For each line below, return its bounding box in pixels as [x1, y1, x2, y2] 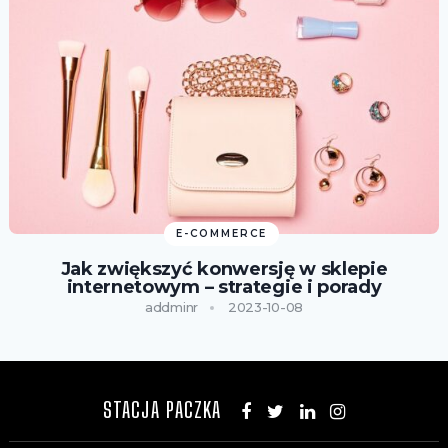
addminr [145, 299, 198, 316]
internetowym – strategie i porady [66, 276, 382, 299]
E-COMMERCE [175, 227, 267, 241]
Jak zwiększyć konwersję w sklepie [60, 258, 388, 281]
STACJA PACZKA [103, 396, 222, 424]
